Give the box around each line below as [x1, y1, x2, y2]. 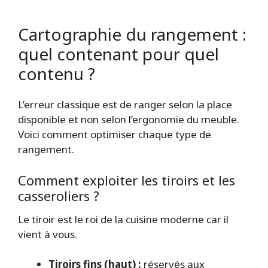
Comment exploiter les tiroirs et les [18, 171, 235, 190]
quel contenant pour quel [18, 42, 219, 65]
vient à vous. [18, 227, 77, 241]
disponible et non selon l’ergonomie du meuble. [18, 112, 239, 126]
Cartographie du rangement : [18, 22, 246, 45]
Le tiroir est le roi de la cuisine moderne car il [18, 212, 229, 226]
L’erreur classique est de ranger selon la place [18, 97, 232, 111]
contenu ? [18, 62, 95, 85]
